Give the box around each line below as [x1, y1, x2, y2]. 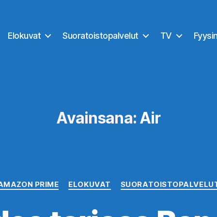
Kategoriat [108, 175, 150, 185]
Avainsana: [56, 108, 137, 127]
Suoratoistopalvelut [62, 30, 139, 41]
